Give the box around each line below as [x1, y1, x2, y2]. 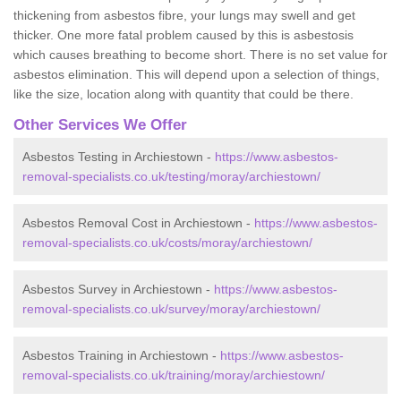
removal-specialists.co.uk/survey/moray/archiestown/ [22, 301, 320, 316]
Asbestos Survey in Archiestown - [22, 281, 214, 296]
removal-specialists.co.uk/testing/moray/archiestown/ [22, 168, 320, 183]
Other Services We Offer [13, 115, 187, 133]
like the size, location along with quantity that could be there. [13, 86, 354, 101]
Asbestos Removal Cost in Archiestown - [22, 215, 254, 230]
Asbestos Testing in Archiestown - [22, 149, 215, 164]
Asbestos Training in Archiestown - [22, 347, 220, 363]
